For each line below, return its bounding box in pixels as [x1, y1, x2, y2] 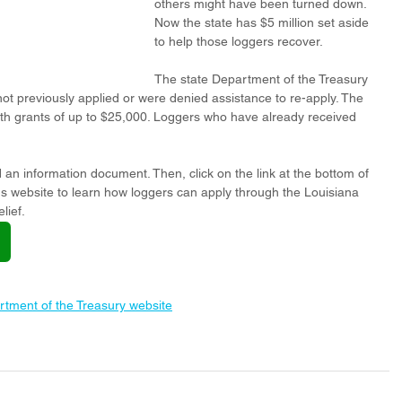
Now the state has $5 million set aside [154, 15, 372, 30]
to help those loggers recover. [154, 34, 326, 48]
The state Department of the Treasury [154, 72, 371, 86]
